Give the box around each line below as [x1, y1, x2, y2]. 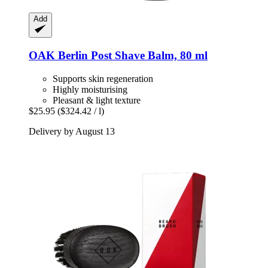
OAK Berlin [29, 49, 88, 62]
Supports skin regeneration [53, 73, 153, 84]
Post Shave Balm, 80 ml [88, 49, 208, 62]
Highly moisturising [53, 84, 127, 95]
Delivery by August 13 [29, 126, 115, 136]
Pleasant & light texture [53, 95, 141, 105]
